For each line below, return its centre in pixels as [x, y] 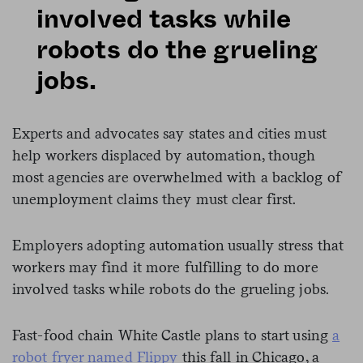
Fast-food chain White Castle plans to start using [173, 335]
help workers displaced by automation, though [164, 155]
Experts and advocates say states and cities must [169, 133]
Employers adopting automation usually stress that [178, 245]
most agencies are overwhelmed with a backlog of [177, 177]
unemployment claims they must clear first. [154, 199]
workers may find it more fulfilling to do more [165, 267]
